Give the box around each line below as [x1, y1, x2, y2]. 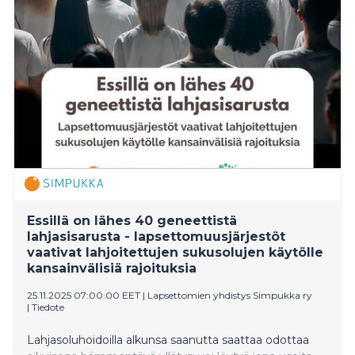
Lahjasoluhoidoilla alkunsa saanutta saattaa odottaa [27, 332, 309, 347]
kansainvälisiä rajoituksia [27, 260, 197, 276]
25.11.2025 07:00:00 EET [27, 288, 140, 301]
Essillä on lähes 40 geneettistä [27, 212, 237, 228]
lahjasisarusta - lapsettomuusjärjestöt [27, 228, 285, 244]
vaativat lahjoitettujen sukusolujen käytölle [27, 244, 323, 260]
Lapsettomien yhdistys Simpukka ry [147, 288, 312, 301]
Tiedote [32, 300, 64, 313]
